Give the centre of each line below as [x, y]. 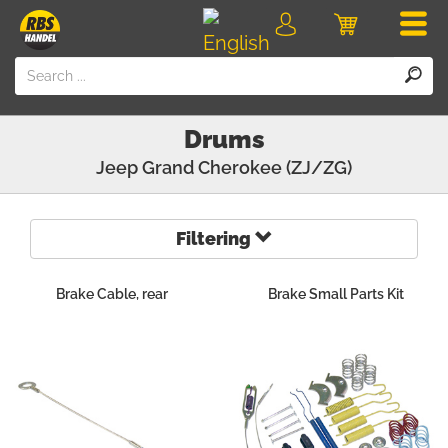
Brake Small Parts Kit [336, 294]
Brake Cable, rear [112, 294]
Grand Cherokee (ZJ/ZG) [247, 167]
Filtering [215, 238]
